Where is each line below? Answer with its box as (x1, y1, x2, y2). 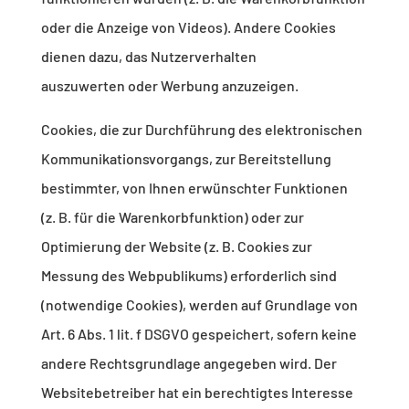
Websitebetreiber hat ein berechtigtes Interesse (40, 383, 353, 402)
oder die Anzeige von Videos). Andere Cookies (40, 18, 336, 37)
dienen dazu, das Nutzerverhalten (40, 47, 257, 66)
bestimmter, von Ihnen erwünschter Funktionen (40, 179, 348, 197)
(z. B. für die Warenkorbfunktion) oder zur (40, 208, 304, 226)
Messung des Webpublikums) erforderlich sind (40, 267, 337, 285)
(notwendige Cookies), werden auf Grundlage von (40, 296, 358, 314)
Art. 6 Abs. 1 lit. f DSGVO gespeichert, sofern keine (40, 325, 357, 343)
